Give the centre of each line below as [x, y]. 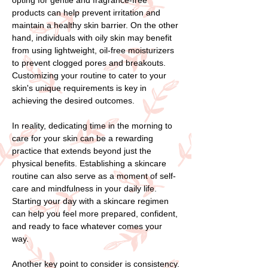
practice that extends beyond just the [82, 150]
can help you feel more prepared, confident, [95, 213]
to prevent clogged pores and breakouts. [89, 63]
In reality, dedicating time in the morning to [92, 125]
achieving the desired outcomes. [73, 100]
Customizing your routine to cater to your [89, 75]
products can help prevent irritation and [86, 12]
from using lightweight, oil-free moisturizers [93, 50]
